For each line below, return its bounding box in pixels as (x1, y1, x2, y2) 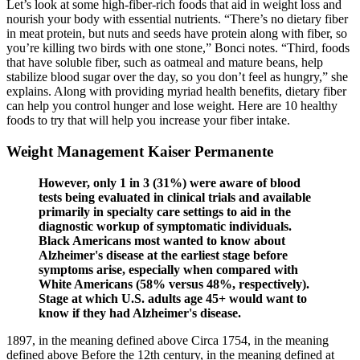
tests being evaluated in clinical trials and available (39, 190, 311, 204)
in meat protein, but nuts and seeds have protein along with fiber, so (6, 27, 347, 41)
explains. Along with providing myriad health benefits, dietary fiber (6, 84, 346, 99)
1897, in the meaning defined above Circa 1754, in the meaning (6, 333, 329, 347)
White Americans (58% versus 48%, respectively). (39, 276, 309, 291)
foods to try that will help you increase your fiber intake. (6, 113, 290, 128)
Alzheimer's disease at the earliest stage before (39, 247, 288, 262)
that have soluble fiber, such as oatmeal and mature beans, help (6, 55, 323, 70)
